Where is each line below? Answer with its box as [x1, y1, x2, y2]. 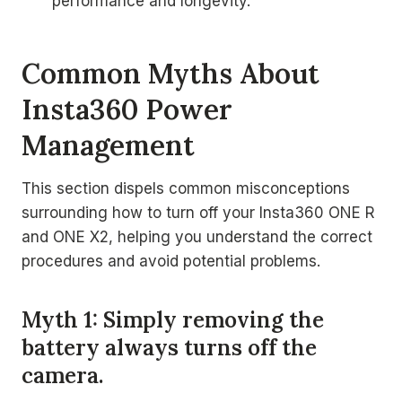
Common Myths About [22, 55, 319, 91]
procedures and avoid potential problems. [22, 252, 320, 270]
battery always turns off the [22, 334, 317, 362]
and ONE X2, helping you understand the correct [22, 228, 372, 246]
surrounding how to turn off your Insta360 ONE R [22, 204, 375, 222]
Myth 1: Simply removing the [22, 306, 324, 334]
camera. [22, 362, 103, 389]
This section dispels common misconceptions [22, 179, 350, 197]
